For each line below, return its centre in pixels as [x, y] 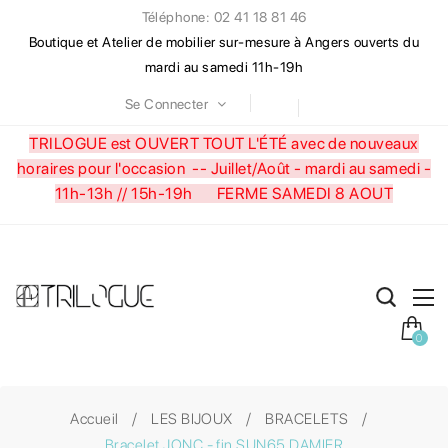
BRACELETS [307, 418]
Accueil [94, 418]
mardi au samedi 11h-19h [224, 67]
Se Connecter [167, 103]
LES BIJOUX [192, 418]
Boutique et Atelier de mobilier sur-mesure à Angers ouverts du [224, 42]
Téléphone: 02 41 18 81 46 [224, 17]
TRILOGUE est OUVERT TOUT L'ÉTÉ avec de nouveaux [224, 143]
